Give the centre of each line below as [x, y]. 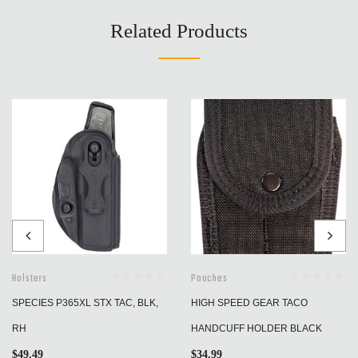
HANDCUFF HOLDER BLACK [257, 329]
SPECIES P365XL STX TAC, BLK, [85, 303]
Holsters [30, 279]
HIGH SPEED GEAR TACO [249, 303]
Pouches [209, 279]
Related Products [179, 31]
